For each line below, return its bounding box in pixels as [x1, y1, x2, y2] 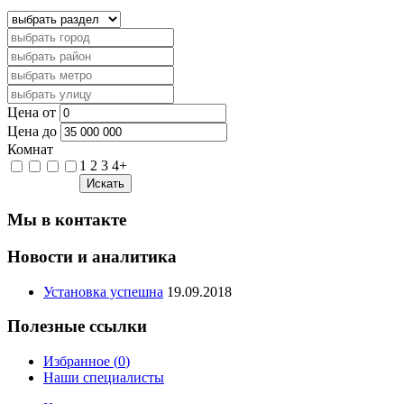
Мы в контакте [7, 210, 126, 230]
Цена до [7, 124, 57, 140]
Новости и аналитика [7, 246, 177, 266]
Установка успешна [43, 283, 163, 299]
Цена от [7, 105, 56, 121]
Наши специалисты [43, 370, 164, 386]
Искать [87, 177, 124, 191]
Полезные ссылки [7, 317, 147, 336]
